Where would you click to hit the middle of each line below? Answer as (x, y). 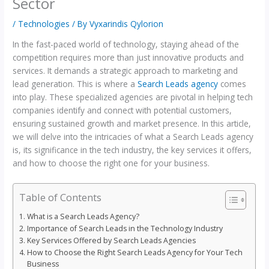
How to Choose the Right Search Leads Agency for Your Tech (134, 252)
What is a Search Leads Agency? (83, 216)
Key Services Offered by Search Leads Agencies (111, 240)
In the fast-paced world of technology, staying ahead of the (126, 44)
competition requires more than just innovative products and (128, 57)
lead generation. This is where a (75, 83)
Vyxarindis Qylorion (127, 24)
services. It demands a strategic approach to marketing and (125, 70)
